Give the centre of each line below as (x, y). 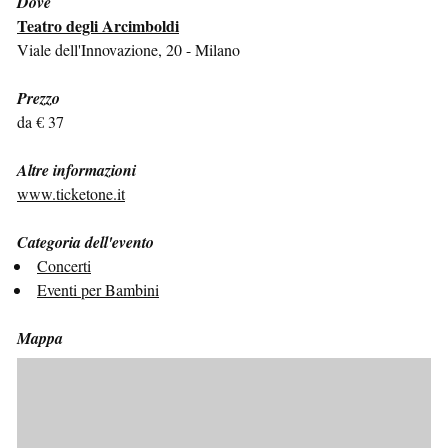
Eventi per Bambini (98, 289)
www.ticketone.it (71, 193)
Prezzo (38, 97)
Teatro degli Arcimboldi (98, 25)
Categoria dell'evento (85, 241)
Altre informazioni (76, 169)
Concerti (64, 265)
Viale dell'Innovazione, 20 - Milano (128, 49)
